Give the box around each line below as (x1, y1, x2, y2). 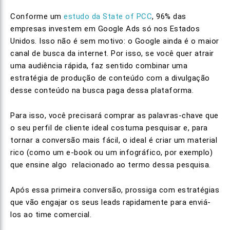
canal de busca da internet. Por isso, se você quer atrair (10, 49, 214, 58)
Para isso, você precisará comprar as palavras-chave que (10, 111, 219, 120)
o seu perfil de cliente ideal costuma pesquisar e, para (10, 123, 208, 132)
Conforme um (10, 12, 64, 21)
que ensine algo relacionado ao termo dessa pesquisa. (10, 160, 211, 169)
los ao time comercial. (10, 210, 91, 219)
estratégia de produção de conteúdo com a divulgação (10, 73, 210, 83)
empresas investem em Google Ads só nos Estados (10, 24, 200, 33)
